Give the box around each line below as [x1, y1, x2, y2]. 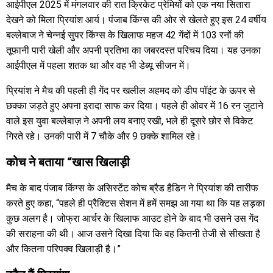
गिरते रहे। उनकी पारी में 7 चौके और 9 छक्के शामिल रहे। [6, 130, 202, 142]
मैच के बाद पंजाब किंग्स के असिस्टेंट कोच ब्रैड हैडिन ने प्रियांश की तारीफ [6, 182, 258, 194]
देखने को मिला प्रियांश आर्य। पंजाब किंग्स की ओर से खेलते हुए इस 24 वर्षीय [6, 13, 266, 26]
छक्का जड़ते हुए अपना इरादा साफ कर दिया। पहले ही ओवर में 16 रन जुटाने [6, 99, 263, 112]
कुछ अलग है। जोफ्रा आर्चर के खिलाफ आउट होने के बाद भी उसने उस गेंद [6, 212, 258, 224]
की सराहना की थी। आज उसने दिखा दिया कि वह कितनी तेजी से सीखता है [6, 227, 260, 239]
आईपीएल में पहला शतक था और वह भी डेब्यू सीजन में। [6, 59, 191, 71]
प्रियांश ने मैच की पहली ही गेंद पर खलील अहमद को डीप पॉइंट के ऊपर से [6, 84, 255, 96]
